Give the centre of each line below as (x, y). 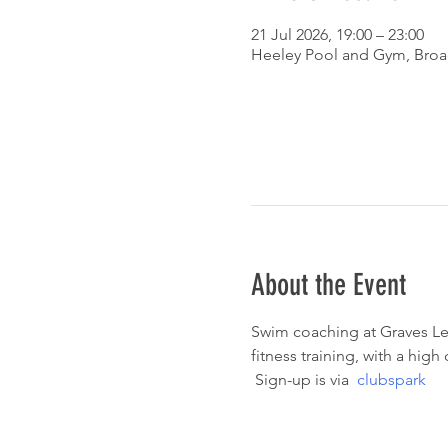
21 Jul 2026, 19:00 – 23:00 (337, 34)
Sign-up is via (305, 379)
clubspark (391, 379)
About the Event (328, 284)
